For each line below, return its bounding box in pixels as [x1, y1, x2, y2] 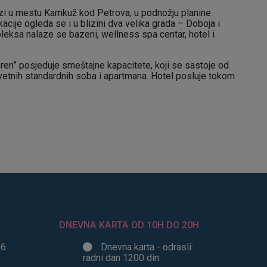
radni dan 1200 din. [83, 252, 162, 264]
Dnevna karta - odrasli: [101, 241, 194, 253]
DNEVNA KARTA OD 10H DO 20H [59, 219, 200, 231]
